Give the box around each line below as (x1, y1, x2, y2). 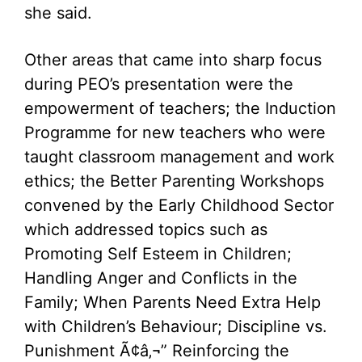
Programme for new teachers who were (24, 123, 326, 142)
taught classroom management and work (24, 147, 335, 166)
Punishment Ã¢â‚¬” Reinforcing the (24, 341, 289, 360)
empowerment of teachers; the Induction (24, 99, 336, 118)
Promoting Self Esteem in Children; (24, 244, 292, 263)
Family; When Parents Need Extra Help (24, 293, 321, 312)
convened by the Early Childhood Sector (24, 196, 334, 215)
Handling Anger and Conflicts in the (24, 268, 297, 288)
